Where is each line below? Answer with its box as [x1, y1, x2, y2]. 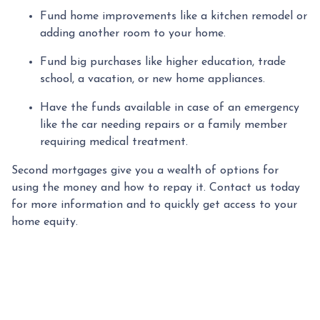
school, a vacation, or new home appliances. [40, 73, 265, 85]
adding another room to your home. [40, 27, 226, 39]
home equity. [11, 216, 78, 228]
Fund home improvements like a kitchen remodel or [40, 10, 307, 22]
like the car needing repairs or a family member [40, 119, 287, 131]
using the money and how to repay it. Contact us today [11, 181, 300, 194]
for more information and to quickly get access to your [11, 199, 297, 211]
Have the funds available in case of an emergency [40, 101, 299, 114]
